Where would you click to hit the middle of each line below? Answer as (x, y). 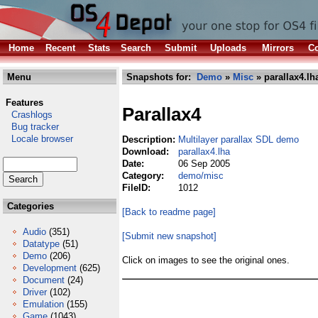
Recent (60, 48)
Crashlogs (28, 115)
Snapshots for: (160, 77)
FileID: (138, 188)
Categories (29, 206)
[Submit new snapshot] (169, 236)
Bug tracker (31, 127)
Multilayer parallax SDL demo (238, 139)
